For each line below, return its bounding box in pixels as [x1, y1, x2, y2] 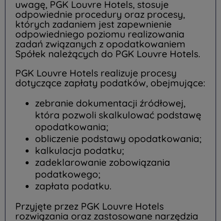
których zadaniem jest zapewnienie [15, 18, 172, 30]
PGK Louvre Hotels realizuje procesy [15, 67, 177, 79]
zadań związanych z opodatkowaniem [15, 37, 185, 50]
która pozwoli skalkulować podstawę [35, 109, 201, 121]
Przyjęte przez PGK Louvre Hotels [15, 200, 164, 213]
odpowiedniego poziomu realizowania [15, 28, 184, 40]
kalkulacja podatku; [35, 145, 124, 157]
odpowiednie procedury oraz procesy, [15, 8, 185, 20]
